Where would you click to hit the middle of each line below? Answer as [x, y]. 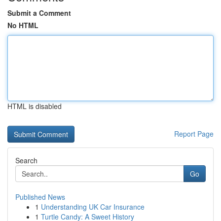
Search [26, 160]
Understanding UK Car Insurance [93, 207]
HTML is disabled [35, 106]
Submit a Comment [39, 13]
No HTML [23, 25]
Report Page [194, 134]
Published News [40, 197]
